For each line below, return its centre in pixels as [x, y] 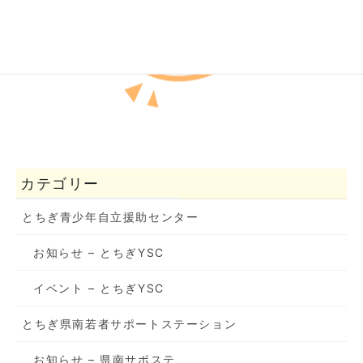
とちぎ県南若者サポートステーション [130, 323]
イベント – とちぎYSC [99, 288]
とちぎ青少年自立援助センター [111, 216]
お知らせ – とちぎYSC [99, 252]
